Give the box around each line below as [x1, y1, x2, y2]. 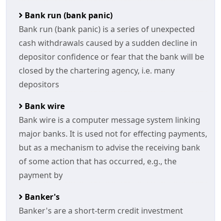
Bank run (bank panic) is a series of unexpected [19, 24, 195, 35]
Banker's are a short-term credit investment [19, 205, 183, 216]
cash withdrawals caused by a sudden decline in [19, 37, 197, 48]
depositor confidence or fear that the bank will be [19, 51, 204, 62]
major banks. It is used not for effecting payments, [19, 128, 207, 139]
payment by [19, 170, 63, 181]
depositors [19, 79, 59, 90]
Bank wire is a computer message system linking [19, 114, 200, 125]
